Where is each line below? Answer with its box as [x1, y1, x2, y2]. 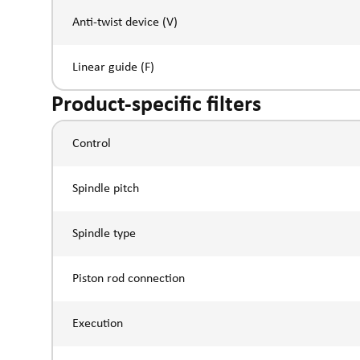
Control [72, 137, 111, 150]
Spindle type [72, 227, 136, 240]
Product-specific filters [51, 94, 261, 117]
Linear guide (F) [72, 60, 154, 74]
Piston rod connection [72, 272, 185, 285]
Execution [72, 317, 123, 330]
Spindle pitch [72, 182, 139, 195]
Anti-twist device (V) [72, 15, 178, 29]
